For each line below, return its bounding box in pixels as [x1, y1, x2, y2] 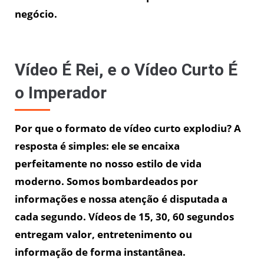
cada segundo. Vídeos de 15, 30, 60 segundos [15, 209, 234, 223]
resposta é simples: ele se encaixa [15, 138, 180, 153]
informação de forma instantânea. [15, 245, 186, 259]
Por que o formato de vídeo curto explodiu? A [15, 121, 241, 135]
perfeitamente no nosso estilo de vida [15, 156, 202, 170]
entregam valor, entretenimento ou [15, 227, 192, 241]
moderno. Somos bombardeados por [15, 174, 198, 188]
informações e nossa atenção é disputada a [15, 192, 227, 206]
